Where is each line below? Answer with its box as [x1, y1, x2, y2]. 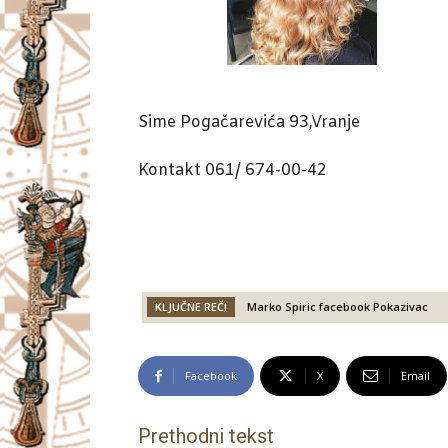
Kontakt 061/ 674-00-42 [138, 160, 327, 182]
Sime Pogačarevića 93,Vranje [138, 112, 360, 134]
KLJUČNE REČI [155, 299, 227, 315]
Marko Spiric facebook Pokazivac [247, 299, 428, 315]
